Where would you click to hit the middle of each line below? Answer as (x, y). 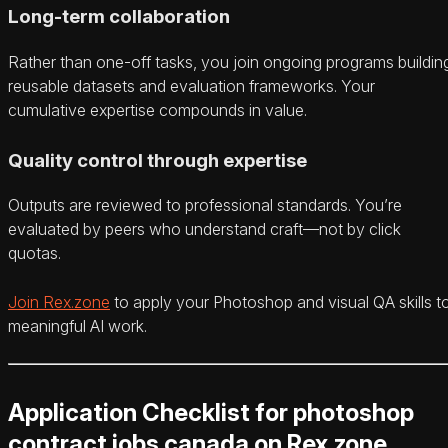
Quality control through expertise (157, 160)
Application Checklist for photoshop (211, 413)
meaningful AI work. (77, 326)
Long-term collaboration (119, 16)
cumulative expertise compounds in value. (157, 109)
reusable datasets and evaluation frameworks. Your (191, 85)
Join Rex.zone (59, 302)
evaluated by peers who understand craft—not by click (204, 229)
